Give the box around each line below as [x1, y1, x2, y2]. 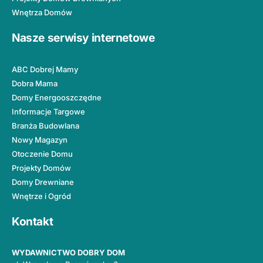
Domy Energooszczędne [12, 93, 102, 103]
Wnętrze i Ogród [12, 191, 71, 201]
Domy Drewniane [12, 177, 74, 187]
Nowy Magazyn [12, 135, 68, 145]
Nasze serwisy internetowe [12, 31, 155, 45]
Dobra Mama [12, 79, 58, 89]
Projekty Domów [12, 163, 71, 173]
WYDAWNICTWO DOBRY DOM [12, 247, 125, 257]
